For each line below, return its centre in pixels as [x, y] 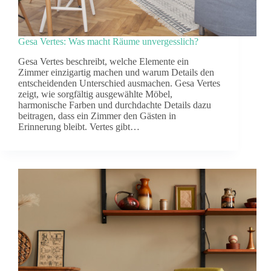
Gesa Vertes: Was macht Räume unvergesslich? [108, 42]
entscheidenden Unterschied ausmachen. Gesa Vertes [119, 83]
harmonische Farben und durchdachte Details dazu [115, 105]
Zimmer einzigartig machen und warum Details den [116, 73]
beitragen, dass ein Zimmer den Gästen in [97, 116]
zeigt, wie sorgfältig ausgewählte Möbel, [95, 94]
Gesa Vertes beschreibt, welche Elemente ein [103, 62]
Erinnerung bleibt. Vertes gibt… [79, 127]
